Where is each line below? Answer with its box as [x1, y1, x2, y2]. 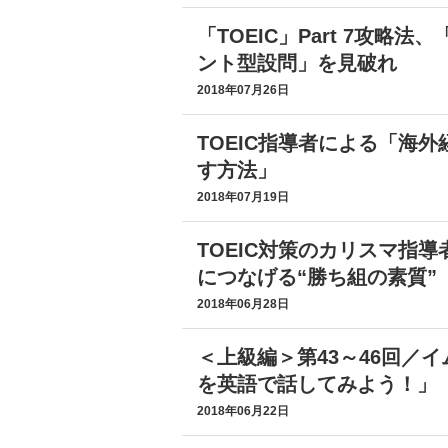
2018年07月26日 [197, 83, 289, 97]
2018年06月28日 [197, 297, 289, 311]
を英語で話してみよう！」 [197, 373, 437, 395]
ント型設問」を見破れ [197, 52, 397, 74]
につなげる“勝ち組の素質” [197, 266, 437, 288]
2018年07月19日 [197, 190, 289, 204]
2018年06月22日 [197, 404, 289, 418]
